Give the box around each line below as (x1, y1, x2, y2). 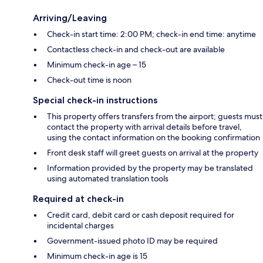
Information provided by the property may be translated (47, 163, 253, 174)
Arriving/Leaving (33, 12, 107, 24)
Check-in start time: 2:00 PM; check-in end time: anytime (47, 29, 256, 40)
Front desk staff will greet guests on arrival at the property (47, 147, 258, 159)
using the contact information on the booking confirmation (47, 132, 260, 143)
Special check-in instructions (33, 95, 157, 106)
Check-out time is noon (47, 75, 131, 86)
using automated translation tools (47, 173, 168, 184)
